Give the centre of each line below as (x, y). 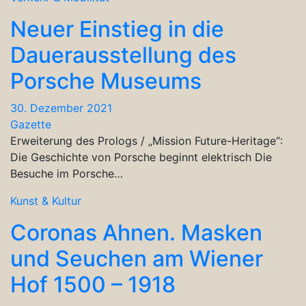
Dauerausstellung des (123, 55)
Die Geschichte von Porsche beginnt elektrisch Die (141, 157)
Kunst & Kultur (46, 200)
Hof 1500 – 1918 (93, 284)
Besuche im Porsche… (67, 173)
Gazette (31, 124)
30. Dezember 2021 (61, 108)
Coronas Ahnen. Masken (136, 232)
